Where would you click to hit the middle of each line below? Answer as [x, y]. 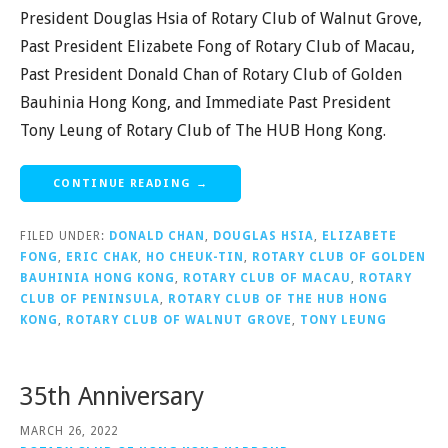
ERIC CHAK [102, 257]
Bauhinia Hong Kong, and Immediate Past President [205, 103]
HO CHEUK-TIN [195, 257]
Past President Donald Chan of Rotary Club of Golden [211, 75]
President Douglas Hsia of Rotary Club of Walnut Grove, [221, 19]
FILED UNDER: [64, 236]
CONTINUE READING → [130, 184]
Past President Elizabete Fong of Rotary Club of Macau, [217, 47]
